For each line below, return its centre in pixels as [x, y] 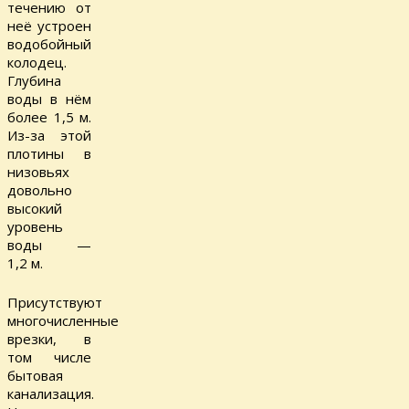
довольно [40, 190]
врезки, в [49, 338]
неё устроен [49, 26]
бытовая [35, 375]
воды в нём [49, 99]
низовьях [38, 172]
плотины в [49, 154]
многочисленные [63, 320]
